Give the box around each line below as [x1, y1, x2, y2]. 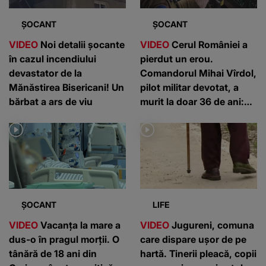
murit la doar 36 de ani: [140, 95, 244, 107]
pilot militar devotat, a [140, 81, 239, 93]
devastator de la [9, 66, 82, 79]
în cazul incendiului [9, 52, 96, 65]
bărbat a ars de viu [9, 95, 93, 107]
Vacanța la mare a [38, 218, 121, 231]
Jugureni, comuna [169, 218, 254, 231]
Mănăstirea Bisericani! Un [9, 81, 124, 93]
